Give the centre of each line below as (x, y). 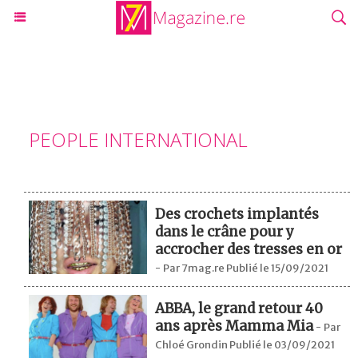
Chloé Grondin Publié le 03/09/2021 (245, 345)
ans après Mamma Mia (235, 326)
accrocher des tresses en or (249, 249)
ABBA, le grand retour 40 (239, 308)
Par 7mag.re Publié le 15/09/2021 (246, 268)
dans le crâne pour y (225, 232)
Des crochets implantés (237, 214)
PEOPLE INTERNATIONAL (138, 139)
